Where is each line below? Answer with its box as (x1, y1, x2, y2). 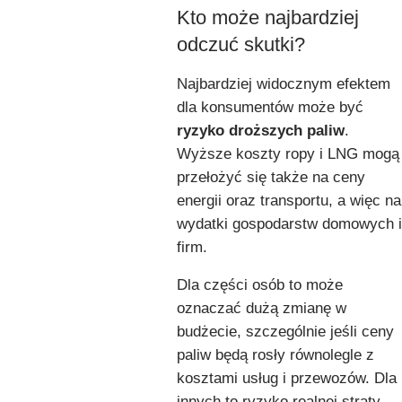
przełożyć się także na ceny (177, 168, 365, 186)
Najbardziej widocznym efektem (177, 74, 390, 92)
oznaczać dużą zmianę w (177, 299, 346, 317)
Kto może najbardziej (177, 5, 359, 29)
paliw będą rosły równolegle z (177, 345, 374, 363)
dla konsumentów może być (177, 98, 363, 116)
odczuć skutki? (177, 32, 305, 56)
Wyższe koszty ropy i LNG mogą (177, 144, 399, 162)
